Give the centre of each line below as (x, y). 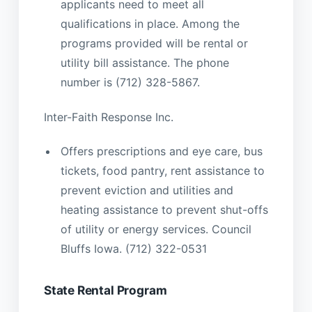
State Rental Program (105, 290)
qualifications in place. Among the (150, 24)
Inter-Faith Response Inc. (108, 117)
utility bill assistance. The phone (145, 63)
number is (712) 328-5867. (130, 83)
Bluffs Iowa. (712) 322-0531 (133, 249)
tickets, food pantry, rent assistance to (162, 171)
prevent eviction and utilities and (147, 190)
